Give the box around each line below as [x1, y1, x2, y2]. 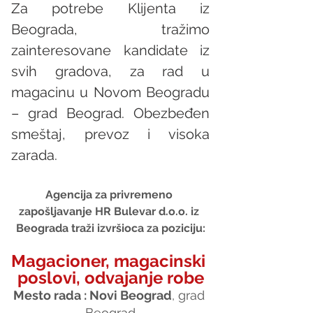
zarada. [11, 146, 61, 163]
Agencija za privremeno [45, 187, 175, 201]
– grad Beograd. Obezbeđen [11, 104, 210, 122]
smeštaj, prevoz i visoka [11, 125, 210, 143]
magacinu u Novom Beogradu [11, 83, 210, 101]
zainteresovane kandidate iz [11, 41, 210, 59]
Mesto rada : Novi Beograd [13, 287, 172, 303]
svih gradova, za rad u [11, 62, 210, 80]
